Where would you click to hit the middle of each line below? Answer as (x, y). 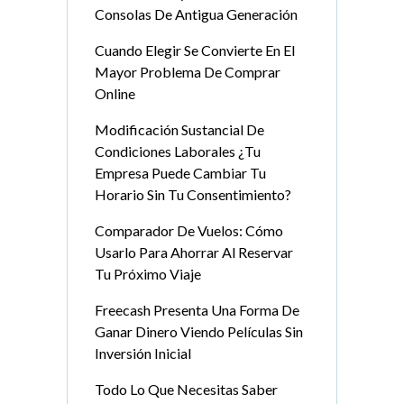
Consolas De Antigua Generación (196, 14)
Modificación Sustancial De (179, 130)
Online (115, 94)
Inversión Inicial (143, 353)
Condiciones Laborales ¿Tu (178, 151)
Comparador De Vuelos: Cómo (189, 231)
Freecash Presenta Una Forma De (197, 310)
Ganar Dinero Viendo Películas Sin (199, 332)
